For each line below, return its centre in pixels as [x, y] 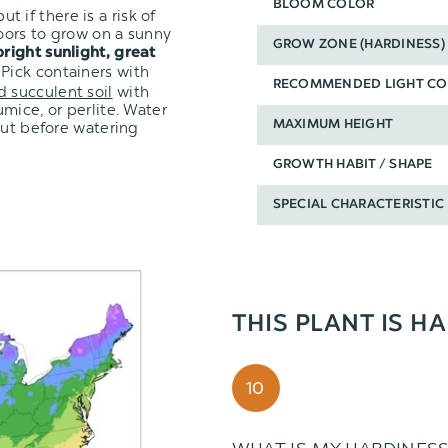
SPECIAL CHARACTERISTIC [358, 205]
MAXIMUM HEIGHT [333, 125]
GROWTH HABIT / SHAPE [352, 165]
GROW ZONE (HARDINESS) [358, 45]
